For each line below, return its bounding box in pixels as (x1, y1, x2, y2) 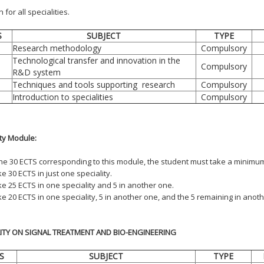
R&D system (12, 66, 61, 78)
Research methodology (12, 42, 101, 54)
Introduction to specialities (12, 91, 113, 103)
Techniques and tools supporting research (12, 78, 175, 90)
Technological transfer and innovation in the (12, 54, 180, 66)
